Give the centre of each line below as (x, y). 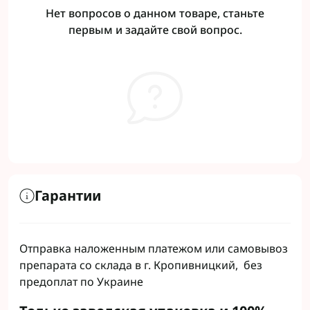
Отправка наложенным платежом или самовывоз (154, 248)
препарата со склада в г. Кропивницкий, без (141, 265)
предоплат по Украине (81, 282)
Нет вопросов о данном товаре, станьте (155, 13)
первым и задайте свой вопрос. (155, 30)
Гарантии (68, 195)
